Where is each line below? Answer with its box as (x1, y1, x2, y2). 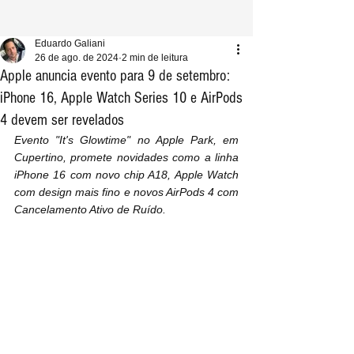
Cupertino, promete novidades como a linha (14, 151, 239, 164)
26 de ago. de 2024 (35, 52, 119, 63)
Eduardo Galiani (35, 38, 105, 49)
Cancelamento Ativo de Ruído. (14, 203, 166, 216)
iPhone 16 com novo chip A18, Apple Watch (14, 168, 239, 181)
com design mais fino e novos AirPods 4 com (14, 186, 239, 198)
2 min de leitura (122, 52, 188, 63)
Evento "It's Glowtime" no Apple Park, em (14, 134, 239, 146)
